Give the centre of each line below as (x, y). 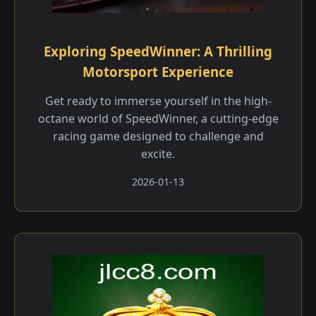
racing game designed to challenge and (158, 136)
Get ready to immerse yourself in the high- (158, 101)
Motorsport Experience (158, 72)
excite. (158, 154)
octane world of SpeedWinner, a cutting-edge (158, 119)
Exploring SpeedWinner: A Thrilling (158, 51)
